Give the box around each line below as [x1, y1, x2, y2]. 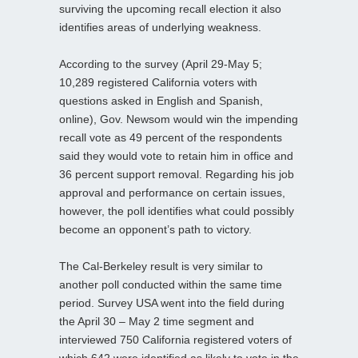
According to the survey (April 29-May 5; [59, 57, 262, 70]
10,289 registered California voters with [59, 75, 257, 89]
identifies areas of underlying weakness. [59, 20, 261, 34]
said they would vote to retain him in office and [59, 149, 293, 162]
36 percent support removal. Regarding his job [59, 167, 294, 181]
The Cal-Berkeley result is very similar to [59, 259, 263, 272]
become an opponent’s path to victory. [59, 222, 252, 236]
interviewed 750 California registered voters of [59, 332, 292, 346]
